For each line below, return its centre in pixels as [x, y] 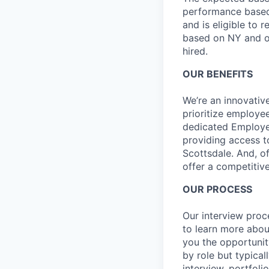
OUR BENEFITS [218, 74]
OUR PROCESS [217, 189]
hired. [195, 51]
